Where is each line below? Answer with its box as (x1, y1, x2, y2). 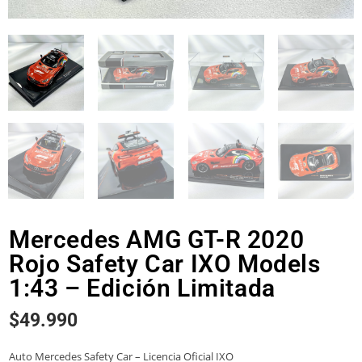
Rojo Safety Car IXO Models (9, 250, 321, 279)
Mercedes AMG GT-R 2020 (9, 225, 305, 255)
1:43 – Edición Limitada (9, 274, 276, 303)
